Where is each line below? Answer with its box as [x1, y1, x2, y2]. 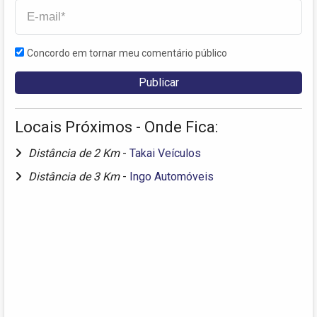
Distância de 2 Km [28, 146, 122, 160]
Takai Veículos [129, 146, 201, 160]
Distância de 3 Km [28, 169, 122, 183]
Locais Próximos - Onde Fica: [15, 117, 218, 136]
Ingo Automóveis [129, 169, 214, 183]
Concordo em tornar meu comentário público [27, 47, 227, 59]
